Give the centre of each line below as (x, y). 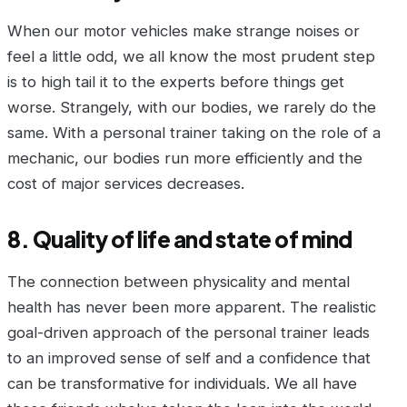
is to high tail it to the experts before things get (176, 82)
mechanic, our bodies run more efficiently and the (185, 159)
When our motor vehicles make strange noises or (184, 31)
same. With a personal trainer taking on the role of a (194, 133)
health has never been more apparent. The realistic (192, 308)
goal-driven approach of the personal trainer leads (189, 333)
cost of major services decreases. (126, 184)
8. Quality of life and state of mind (180, 239)
